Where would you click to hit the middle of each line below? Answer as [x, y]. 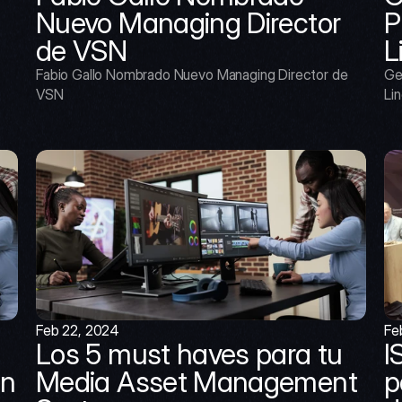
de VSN [82, 50]
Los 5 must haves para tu [189, 354]
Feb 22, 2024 [78, 330]
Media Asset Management [197, 381]
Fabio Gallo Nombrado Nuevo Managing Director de [192, 74]
